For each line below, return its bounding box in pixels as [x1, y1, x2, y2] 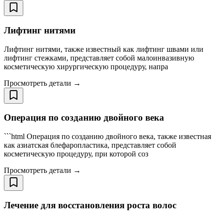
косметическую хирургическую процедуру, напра [4, 62, 168, 71]
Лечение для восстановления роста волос [4, 200, 176, 210]
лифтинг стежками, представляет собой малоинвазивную [4, 53, 194, 62]
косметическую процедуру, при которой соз [4, 150, 148, 158]
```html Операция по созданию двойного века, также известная [4, 132, 211, 141]
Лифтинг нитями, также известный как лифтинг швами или [4, 45, 203, 53]
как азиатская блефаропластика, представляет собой [4, 141, 176, 150]
